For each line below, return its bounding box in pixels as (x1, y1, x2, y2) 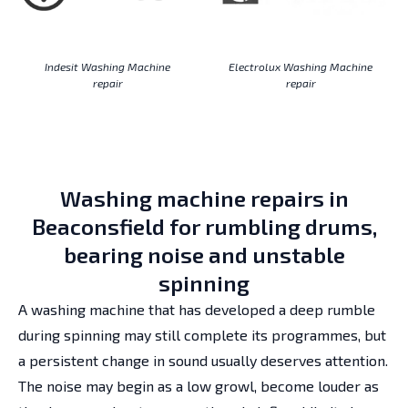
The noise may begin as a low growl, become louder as (18, 377, 379, 395)
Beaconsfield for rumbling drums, (31, 213, 377, 240)
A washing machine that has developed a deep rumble (18, 301, 375, 319)
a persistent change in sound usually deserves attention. (18, 352, 388, 370)
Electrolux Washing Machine (229, 60, 372, 74)
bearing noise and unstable (63, 241, 345, 269)
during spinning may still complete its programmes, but (18, 326, 386, 344)
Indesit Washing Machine (45, 60, 170, 74)
